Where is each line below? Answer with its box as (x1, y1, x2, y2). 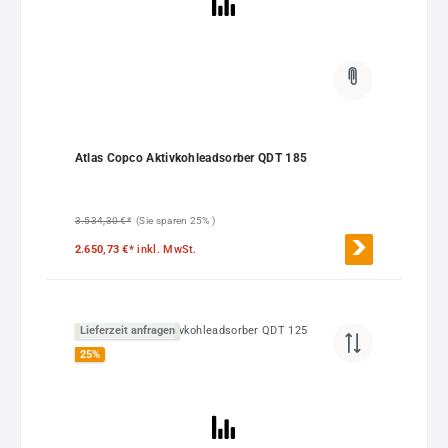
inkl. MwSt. (137, 242, 197, 256)
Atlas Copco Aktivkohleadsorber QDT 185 (74, 150, 308, 165)
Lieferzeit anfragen (79, 324, 175, 338)
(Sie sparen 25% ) (136, 214, 216, 226)
